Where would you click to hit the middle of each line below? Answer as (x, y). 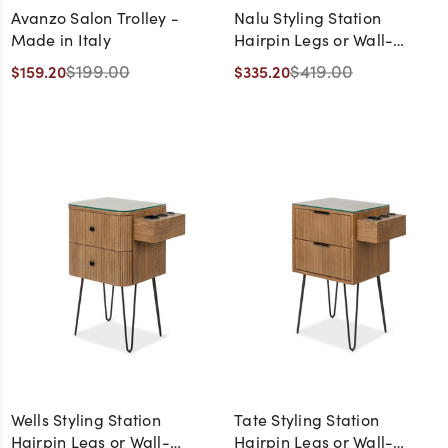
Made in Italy (60, 39)
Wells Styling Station (85, 420)
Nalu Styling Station (307, 17)
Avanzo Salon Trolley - (94, 17)
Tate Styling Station (306, 420)
